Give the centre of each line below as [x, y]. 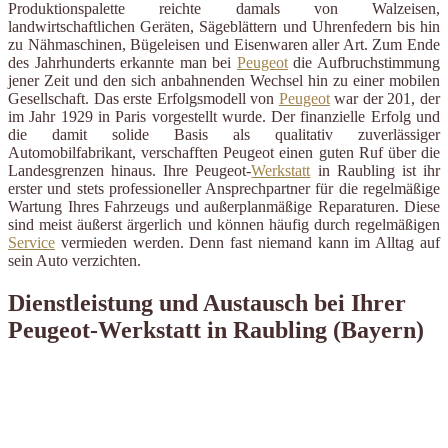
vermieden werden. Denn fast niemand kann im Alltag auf [247, 242]
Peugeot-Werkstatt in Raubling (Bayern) [216, 329]
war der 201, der [385, 98]
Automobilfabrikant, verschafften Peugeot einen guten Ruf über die [224, 152]
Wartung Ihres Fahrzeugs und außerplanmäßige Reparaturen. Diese [224, 206]
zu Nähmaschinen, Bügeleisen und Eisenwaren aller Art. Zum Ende [224, 44]
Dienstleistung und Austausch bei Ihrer [207, 302]
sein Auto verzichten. [74, 260]
